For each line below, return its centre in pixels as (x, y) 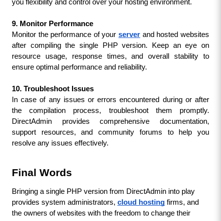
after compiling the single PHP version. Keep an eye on (110, 45)
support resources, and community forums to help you (110, 132)
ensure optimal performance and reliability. (79, 67)
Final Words (42, 173)
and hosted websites (176, 35)
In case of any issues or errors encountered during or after (110, 100)
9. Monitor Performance (52, 24)
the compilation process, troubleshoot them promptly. (110, 110)
